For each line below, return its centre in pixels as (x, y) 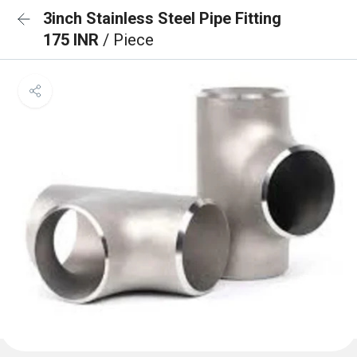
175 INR (73, 40)
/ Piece (128, 40)
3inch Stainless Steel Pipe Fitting (162, 18)
